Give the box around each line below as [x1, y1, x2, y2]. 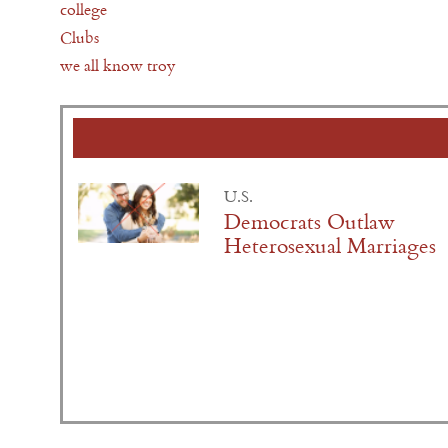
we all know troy [60, 54, 175, 76]
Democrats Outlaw [224, 208, 396, 236]
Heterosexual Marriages [224, 232, 437, 260]
